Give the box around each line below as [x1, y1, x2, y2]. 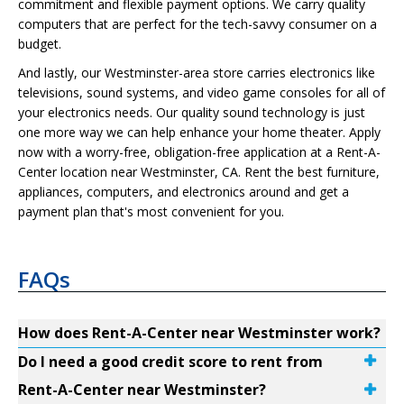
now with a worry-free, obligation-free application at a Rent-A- [18, 143, 381, 161]
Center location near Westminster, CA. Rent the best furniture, [18, 163, 380, 180]
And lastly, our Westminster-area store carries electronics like [18, 64, 375, 81]
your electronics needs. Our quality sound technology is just [18, 104, 365, 121]
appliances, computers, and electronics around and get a [18, 183, 349, 200]
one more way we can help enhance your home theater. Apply [18, 124, 381, 141]
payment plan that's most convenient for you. [18, 203, 284, 220]
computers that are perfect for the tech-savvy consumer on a [18, 15, 377, 32]
